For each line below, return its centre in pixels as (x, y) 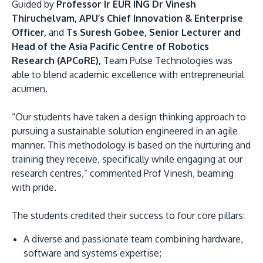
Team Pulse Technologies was (167, 60)
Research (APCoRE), (56, 60)
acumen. (30, 88)
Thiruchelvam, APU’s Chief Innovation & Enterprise (127, 18)
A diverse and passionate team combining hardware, (133, 239)
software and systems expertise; (92, 253)
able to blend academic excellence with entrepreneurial (128, 74)
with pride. (34, 187)
